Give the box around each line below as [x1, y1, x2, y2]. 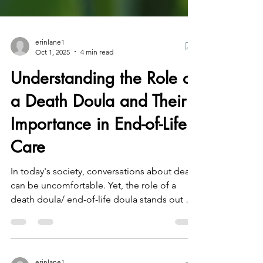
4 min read [80, 70, 113, 80]
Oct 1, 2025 [35, 70, 70, 80]
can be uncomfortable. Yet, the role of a [11, 203, 176, 214]
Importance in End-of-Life [11, 136, 187, 158]
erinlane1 [35, 60, 65, 70]
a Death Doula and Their [11, 113, 186, 135]
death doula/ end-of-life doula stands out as [11, 217, 194, 228]
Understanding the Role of [11, 90, 197, 112]
